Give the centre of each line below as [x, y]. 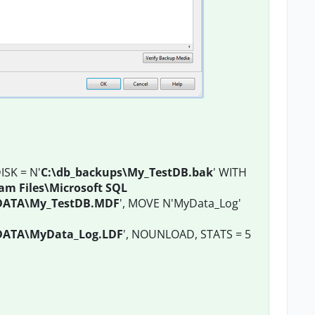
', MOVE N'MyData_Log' [180, 203]
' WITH [230, 172]
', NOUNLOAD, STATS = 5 [187, 234]
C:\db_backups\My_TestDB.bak [127, 172]
